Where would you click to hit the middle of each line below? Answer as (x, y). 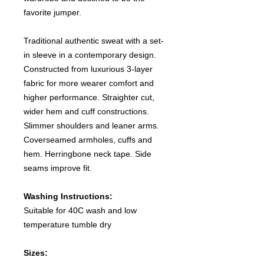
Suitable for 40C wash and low (80, 210)
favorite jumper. (52, 12)
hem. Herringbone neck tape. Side (88, 154)
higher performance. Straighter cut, (89, 97)
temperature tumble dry (67, 224)
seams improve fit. (58, 168)
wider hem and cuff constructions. (86, 111)
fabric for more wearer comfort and (89, 83)
